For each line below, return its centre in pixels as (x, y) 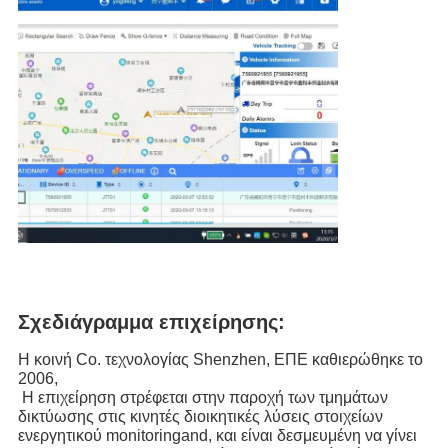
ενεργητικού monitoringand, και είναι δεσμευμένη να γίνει (217, 435)
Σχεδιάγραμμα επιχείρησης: (151, 321)
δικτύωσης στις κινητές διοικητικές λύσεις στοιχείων (200, 416)
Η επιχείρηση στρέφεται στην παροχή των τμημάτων (202, 397)
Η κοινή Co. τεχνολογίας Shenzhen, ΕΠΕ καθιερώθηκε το (220, 359)
